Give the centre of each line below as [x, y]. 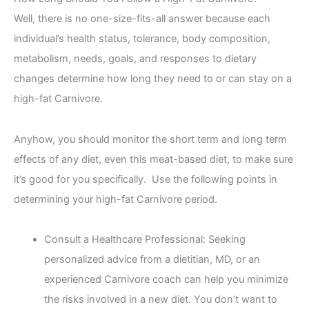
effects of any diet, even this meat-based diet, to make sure [153, 159]
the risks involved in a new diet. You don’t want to [160, 299]
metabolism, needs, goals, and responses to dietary [135, 59]
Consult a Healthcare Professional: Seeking [144, 239]
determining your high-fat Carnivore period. [116, 199]
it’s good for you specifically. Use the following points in [146, 179]
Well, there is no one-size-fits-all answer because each [142, 19]
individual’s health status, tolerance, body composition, [142, 39]
